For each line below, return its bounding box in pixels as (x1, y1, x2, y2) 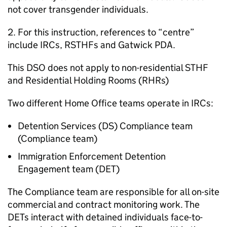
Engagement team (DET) (18, 163, 120, 175)
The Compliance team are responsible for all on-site (8, 186, 219, 198)
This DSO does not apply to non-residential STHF (8, 62, 208, 74)
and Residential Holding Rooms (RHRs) (8, 74, 169, 87)
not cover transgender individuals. (8, 4, 148, 16)
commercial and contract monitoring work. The (8, 199, 200, 211)
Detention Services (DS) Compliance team (18, 120, 193, 132)
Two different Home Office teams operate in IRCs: (8, 97, 213, 109)
